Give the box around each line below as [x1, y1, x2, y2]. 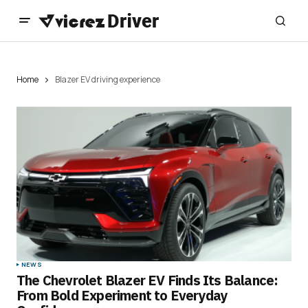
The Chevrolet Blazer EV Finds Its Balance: [16, 271, 278, 290]
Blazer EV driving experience [55, 74, 160, 85]
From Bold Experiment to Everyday [16, 286, 228, 305]
